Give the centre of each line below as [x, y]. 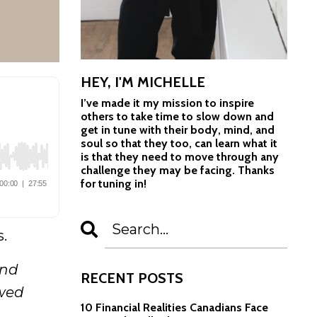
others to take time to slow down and [177, 116]
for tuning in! [113, 183]
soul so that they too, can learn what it [179, 143]
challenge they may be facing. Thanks [177, 170]
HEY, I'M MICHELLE [143, 82]
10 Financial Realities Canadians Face [174, 307]
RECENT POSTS [132, 278]
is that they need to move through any [179, 156]
